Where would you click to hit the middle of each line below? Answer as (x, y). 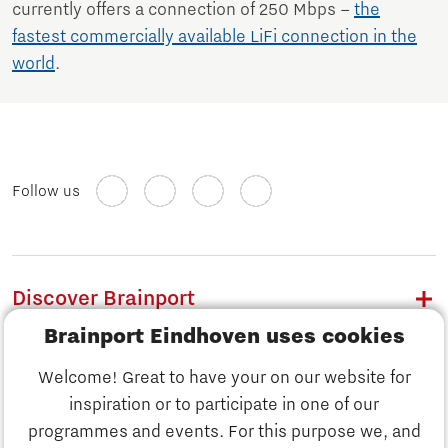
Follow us (46, 190)
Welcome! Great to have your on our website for (224, 378)
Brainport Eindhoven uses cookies (224, 337)
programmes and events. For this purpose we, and (224, 432)
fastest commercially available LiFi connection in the (214, 36)
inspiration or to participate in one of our (224, 405)
